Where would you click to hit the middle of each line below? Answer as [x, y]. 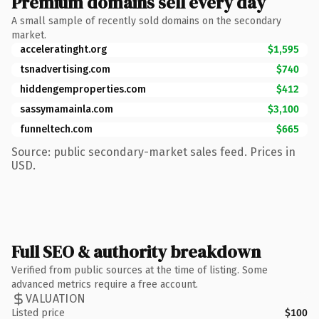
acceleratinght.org [63, 49]
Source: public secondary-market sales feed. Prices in [153, 152]
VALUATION [56, 299]
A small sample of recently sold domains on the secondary [146, 21]
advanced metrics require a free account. [105, 284]
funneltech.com [56, 129]
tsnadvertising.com [65, 69]
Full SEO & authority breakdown [136, 251]
